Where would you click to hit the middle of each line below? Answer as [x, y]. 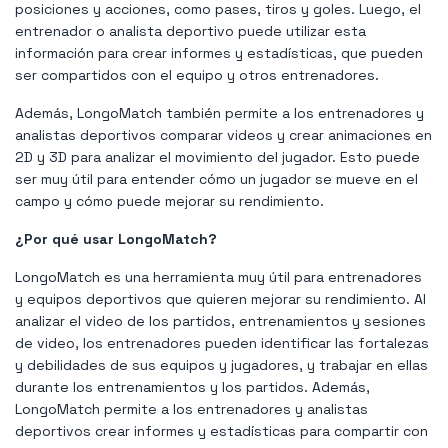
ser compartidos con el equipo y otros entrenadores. [197, 74]
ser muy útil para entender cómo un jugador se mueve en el [216, 178]
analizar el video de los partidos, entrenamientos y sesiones [220, 320]
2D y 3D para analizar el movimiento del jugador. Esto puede [217, 156]
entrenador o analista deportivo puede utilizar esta [190, 30]
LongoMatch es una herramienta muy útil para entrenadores [218, 276]
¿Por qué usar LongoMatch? [116, 238]
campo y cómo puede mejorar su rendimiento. [169, 200]
